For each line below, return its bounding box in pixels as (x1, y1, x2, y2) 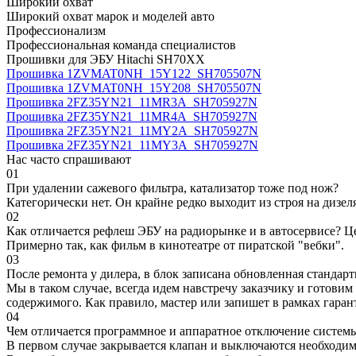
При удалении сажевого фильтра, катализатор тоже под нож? (6, 180, 339, 195)
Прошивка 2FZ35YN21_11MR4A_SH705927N (6, 109, 257, 123)
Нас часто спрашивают (6, 152, 131, 166)
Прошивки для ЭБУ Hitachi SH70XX (6, 52, 205, 66)
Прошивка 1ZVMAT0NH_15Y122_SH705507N (6, 66, 261, 80)
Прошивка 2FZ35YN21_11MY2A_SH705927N (6, 123, 258, 137)
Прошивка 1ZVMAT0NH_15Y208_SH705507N (6, 80, 261, 95)
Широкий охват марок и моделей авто (6, 9, 215, 23)
